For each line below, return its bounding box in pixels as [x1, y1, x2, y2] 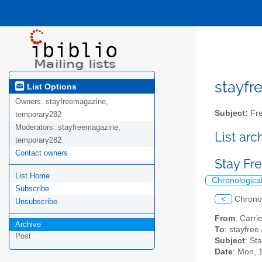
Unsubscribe [15, 197, 57, 206]
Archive [15, 220, 41, 229]
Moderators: [15, 123, 58, 132]
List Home [15, 171, 50, 181]
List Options [25, 81, 77, 91]
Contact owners [15, 149, 68, 158]
